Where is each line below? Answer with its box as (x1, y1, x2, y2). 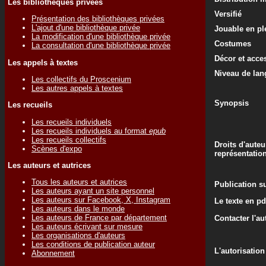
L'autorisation (214, 246, 265, 255)
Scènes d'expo (31, 144, 82, 153)
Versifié (214, 9, 242, 18)
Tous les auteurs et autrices (31, 178, 127, 187)
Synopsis (214, 99, 249, 107)
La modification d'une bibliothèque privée (31, 32, 170, 42)
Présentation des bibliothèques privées (31, 14, 164, 24)
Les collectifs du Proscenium (31, 74, 131, 84)
